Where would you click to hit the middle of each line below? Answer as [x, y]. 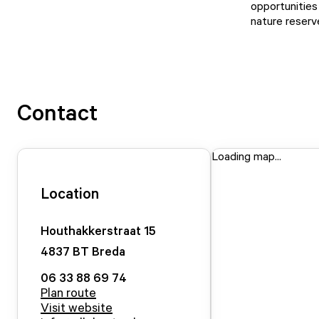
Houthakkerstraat [91, 230]
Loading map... [246, 156]
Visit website [77, 307]
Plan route [68, 292]
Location [70, 193]
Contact [57, 112]
